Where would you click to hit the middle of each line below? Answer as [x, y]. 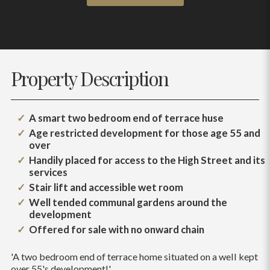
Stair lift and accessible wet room [106, 187]
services [48, 172]
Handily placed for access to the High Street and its [147, 160]
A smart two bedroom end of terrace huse [126, 118]
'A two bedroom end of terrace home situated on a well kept [134, 256]
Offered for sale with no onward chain [116, 229]
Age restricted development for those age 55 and [144, 133]
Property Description [89, 78]
